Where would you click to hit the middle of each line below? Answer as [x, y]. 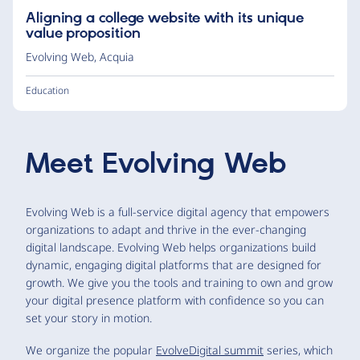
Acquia [117, 56]
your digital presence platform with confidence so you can [175, 300]
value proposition [83, 33]
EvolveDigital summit [210, 350]
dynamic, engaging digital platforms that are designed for [174, 264]
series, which [298, 350]
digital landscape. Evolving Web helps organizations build [171, 247]
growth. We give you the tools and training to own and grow [179, 282]
